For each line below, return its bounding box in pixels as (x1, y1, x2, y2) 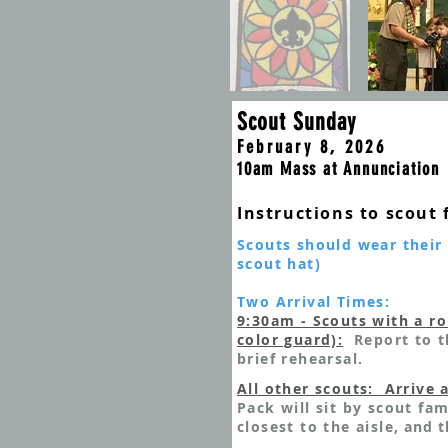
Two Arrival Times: (237, 292, 391, 311)
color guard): (237, 330, 344, 349)
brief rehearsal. (237, 349, 364, 368)
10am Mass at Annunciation (237, 158, 440, 180)
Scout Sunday (237, 108, 356, 136)
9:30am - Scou (237, 311, 352, 330)
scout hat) (237, 254, 322, 273)
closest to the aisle (237, 417, 394, 436)
